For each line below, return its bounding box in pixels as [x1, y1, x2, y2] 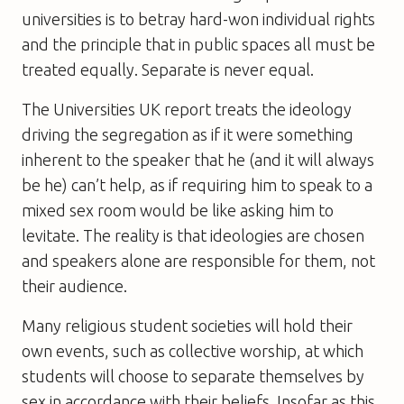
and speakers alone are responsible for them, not [22, 251, 375, 270]
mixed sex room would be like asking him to [22, 200, 334, 219]
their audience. [22, 276, 127, 295]
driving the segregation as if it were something [22, 124, 353, 143]
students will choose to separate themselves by [22, 366, 364, 385]
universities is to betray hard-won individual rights [22, 9, 375, 28]
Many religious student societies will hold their [22, 316, 353, 335]
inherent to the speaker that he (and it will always [22, 150, 374, 169]
